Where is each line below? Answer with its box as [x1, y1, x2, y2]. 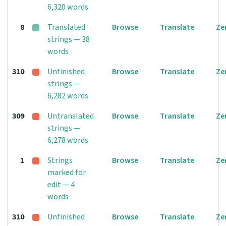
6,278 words [47, 135, 88, 146]
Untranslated [47, 110, 94, 122]
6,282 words [47, 90, 88, 101]
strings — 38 [47, 34, 90, 45]
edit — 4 [47, 179, 75, 190]
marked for [47, 167, 86, 178]
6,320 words [47, 2, 88, 13]
